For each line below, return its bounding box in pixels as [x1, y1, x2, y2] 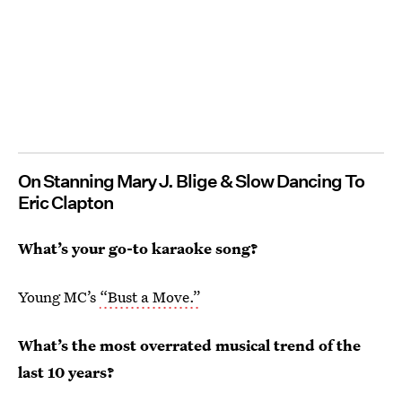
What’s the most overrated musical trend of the [18, 334, 361, 355]
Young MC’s [18, 285, 100, 307]
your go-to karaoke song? [72, 237, 258, 258]
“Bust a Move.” [100, 285, 201, 307]
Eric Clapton [18, 191, 113, 214]
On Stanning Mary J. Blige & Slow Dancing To [18, 170, 364, 192]
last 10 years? [18, 361, 115, 382]
